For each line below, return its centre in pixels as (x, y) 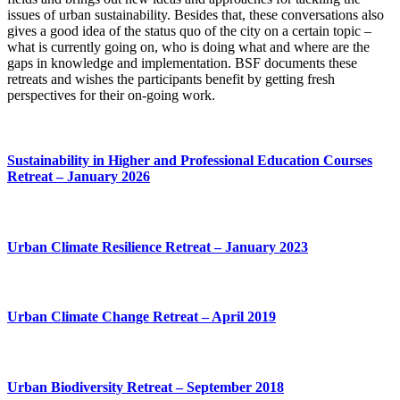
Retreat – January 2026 (79, 177)
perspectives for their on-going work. (111, 95)
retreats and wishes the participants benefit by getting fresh (171, 79)
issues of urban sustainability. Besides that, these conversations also (196, 14)
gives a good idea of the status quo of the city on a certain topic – (189, 30)
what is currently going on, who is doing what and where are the (188, 46)
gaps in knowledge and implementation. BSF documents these (182, 62)
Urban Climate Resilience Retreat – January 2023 (158, 246)
